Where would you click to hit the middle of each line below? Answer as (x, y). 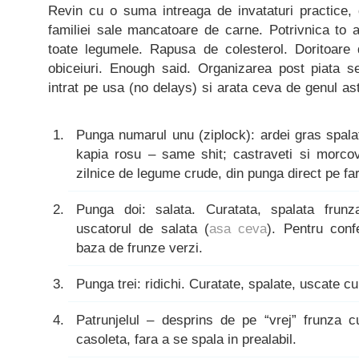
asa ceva (238, 228)
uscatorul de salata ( (143, 228)
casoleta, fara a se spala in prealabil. (186, 339)
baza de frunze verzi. (139, 248)
